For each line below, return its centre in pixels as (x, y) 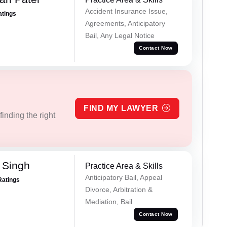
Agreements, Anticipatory (125, 24)
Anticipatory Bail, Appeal (123, 177)
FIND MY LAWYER (121, 108)
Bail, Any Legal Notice (120, 36)
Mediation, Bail (108, 201)
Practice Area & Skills (124, 166)
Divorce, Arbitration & (119, 189)
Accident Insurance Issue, (126, 11)
